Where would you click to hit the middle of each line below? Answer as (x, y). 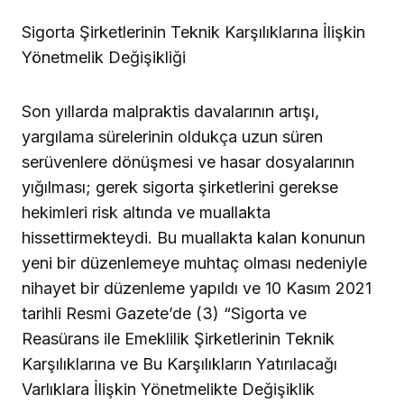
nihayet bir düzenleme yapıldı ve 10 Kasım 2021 (197, 288)
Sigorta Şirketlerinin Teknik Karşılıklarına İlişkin (193, 32)
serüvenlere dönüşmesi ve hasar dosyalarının (188, 161)
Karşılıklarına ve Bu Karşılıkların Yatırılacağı (179, 363)
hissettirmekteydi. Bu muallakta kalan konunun (193, 237)
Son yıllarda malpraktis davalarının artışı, (170, 111)
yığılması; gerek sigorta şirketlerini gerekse (180, 187)
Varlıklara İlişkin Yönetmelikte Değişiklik (168, 389)
